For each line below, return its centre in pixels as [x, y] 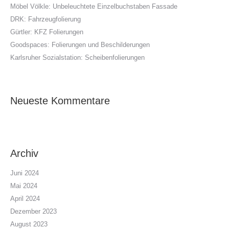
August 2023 [29, 224]
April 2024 [25, 199]
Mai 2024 [24, 186]
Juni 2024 [25, 173]
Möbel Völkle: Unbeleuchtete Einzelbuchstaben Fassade [94, 6]
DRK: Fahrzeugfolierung [45, 19]
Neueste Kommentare [60, 101]
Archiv [24, 153]
